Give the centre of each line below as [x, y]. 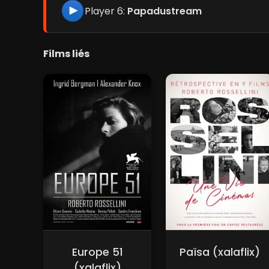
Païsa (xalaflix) [220, 252]
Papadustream [165, 11]
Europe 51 [97, 252]
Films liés [66, 53]
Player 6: [106, 11]
